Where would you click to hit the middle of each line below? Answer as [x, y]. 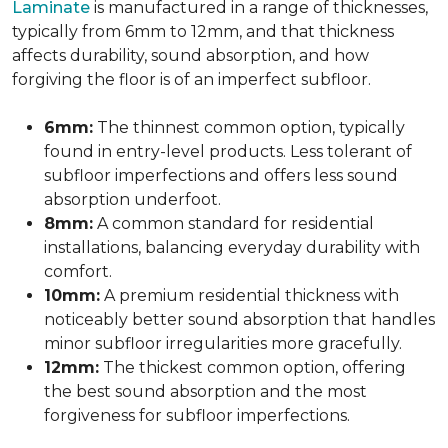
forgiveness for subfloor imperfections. [197, 415]
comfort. [78, 271]
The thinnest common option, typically [249, 127]
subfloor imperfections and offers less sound [221, 175]
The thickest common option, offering [252, 367]
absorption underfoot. [132, 199]
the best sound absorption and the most [205, 391]
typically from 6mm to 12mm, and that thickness [203, 31]
